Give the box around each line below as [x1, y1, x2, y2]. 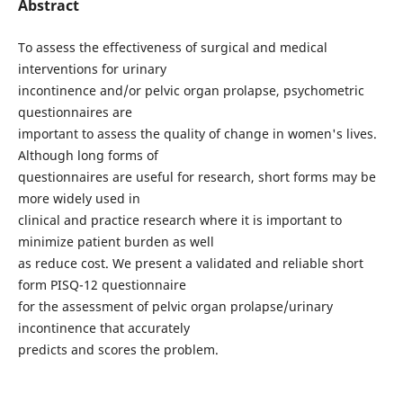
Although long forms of [17, 147, 162, 164]
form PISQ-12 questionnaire [17, 276, 190, 293]
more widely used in [17, 190, 144, 207]
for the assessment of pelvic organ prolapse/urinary [17, 298, 333, 315]
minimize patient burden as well [17, 233, 218, 250]
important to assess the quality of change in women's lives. [17, 125, 377, 142]
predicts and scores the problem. [17, 341, 219, 358]
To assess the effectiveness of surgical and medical [17, 39, 327, 56]
